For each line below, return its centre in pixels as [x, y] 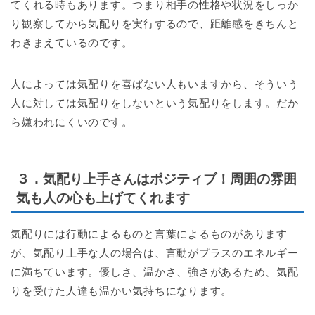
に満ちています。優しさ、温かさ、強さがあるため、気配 [155, 272]
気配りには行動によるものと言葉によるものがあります [149, 234]
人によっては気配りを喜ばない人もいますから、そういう [155, 84]
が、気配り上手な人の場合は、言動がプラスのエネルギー [155, 253]
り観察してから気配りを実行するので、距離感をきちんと [155, 23]
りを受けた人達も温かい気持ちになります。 [122, 291]
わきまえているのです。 [72, 42]
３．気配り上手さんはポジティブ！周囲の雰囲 [156, 179]
